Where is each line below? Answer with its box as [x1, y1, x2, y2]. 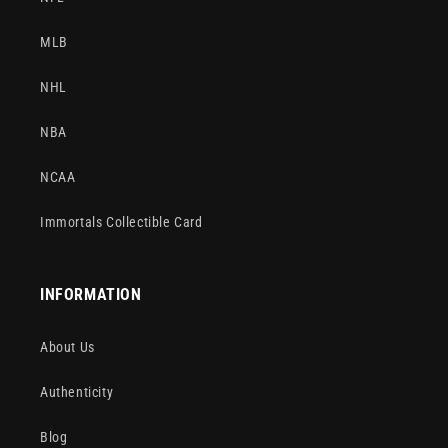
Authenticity [40, 384, 114, 400]
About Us [40, 339, 95, 355]
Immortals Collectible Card [40, 214, 203, 230]
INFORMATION [40, 285, 142, 304]
